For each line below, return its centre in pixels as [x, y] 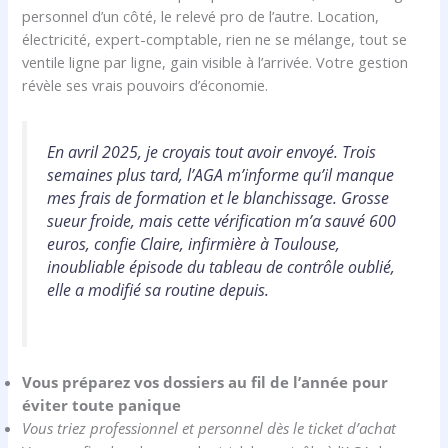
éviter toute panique [102, 405]
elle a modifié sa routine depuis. [158, 289]
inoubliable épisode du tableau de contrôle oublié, [221, 266]
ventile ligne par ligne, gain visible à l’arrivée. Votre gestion [215, 61]
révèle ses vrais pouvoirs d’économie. [145, 84]
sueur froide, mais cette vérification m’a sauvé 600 [222, 220]
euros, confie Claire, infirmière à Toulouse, [194, 243]
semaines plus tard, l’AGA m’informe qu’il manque [221, 174]
